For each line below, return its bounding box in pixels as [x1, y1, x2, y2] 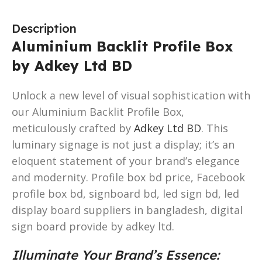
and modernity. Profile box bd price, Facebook [12, 170, 245, 184]
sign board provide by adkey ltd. [12, 219, 174, 233]
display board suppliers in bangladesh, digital [12, 202, 243, 217]
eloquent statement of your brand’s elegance [12, 153, 240, 168]
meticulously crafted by [12, 120, 134, 135]
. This [201, 120, 228, 135]
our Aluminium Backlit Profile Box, [12, 104, 184, 119]
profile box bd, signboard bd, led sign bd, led [12, 186, 239, 201]
